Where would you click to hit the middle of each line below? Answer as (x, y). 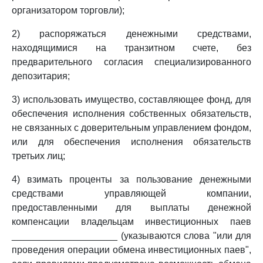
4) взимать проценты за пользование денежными (131, 179)
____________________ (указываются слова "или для (131, 236)
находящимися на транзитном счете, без (131, 48)
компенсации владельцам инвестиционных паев (131, 222)
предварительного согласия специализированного (131, 62)
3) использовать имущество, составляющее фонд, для (131, 100)
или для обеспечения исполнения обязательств (131, 142)
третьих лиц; (38, 156)
